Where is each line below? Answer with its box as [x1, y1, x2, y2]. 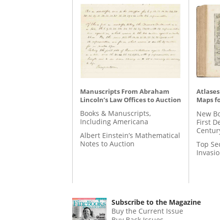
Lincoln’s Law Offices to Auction [80, 95, 181, 104]
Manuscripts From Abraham [80, 86, 169, 96]
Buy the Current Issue [111, 206, 184, 216]
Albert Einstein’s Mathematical [80, 131, 180, 140]
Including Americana [80, 116, 148, 126]
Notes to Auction [80, 139, 135, 149]
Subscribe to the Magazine [111, 197, 201, 207]
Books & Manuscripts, [80, 108, 151, 118]
